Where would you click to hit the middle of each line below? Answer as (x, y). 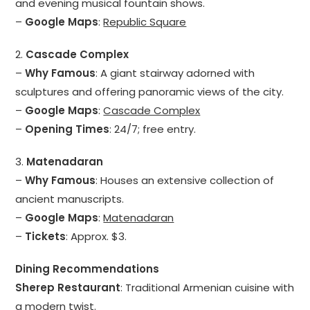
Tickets (46, 237)
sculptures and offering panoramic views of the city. (150, 92)
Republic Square (145, 22)
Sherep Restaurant (68, 288)
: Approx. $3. (97, 237)
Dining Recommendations (88, 269)
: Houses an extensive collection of (185, 181)
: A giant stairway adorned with (175, 73)
